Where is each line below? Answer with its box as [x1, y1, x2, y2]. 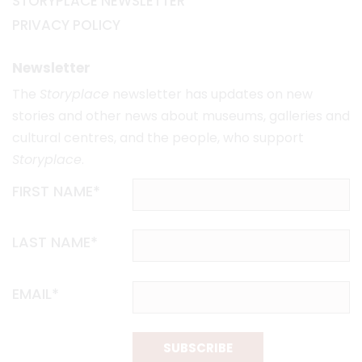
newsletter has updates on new [109, 84, 313, 103]
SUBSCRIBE [163, 339, 234, 357]
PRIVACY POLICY [12, 15, 120, 35]
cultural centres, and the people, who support [12, 128, 304, 147]
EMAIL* [12, 283, 59, 304]
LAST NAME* [12, 232, 98, 253]
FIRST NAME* [12, 180, 100, 201]
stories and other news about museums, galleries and [12, 106, 350, 125]
